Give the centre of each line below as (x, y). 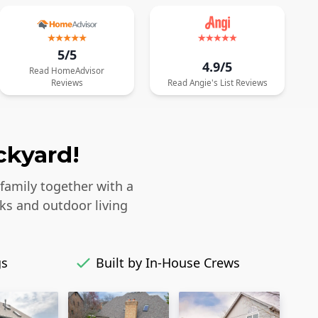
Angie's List (211, 83)
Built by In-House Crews (168, 263)
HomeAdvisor (78, 71)
